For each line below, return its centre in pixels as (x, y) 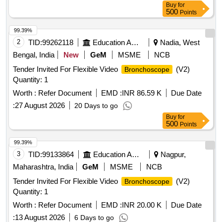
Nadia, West (179, 43)
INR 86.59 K (142, 93)
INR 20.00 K (142, 205)
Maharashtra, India (43, 167)
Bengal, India (34, 55)
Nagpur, (172, 155)
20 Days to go (96, 106)
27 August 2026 (40, 106)
